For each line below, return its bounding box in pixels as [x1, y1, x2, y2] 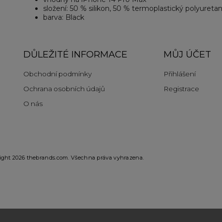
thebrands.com [26, 154, 68, 161]
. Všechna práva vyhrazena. [68, 154, 144, 161]
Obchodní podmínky [23, 70, 92, 78]
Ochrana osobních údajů [23, 85, 105, 93]
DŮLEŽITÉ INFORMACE [23, 49, 127, 60]
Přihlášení [163, 70, 196, 78]
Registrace [163, 85, 199, 93]
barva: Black [43, 13, 84, 22]
